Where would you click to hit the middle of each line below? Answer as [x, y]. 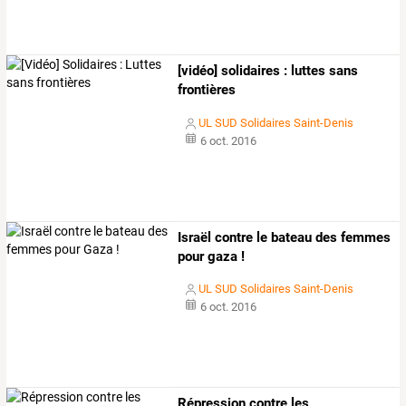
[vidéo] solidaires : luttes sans [268, 71]
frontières [207, 90]
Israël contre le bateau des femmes [285, 237]
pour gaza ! [212, 256]
